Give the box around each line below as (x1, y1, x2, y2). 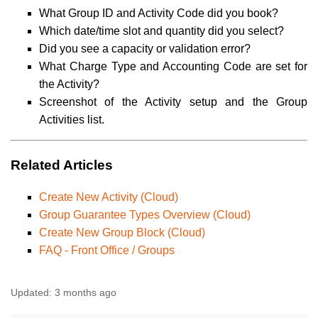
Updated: (11, 287, 52, 299)
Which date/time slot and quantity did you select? (39, 24, 284, 37)
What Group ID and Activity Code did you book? (39, 6, 278, 19)
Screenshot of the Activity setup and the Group (39, 95, 307, 108)
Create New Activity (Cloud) (39, 191, 178, 204)
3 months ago (55, 287, 116, 299)
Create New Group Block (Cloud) (39, 226, 205, 239)
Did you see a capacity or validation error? (39, 42, 251, 55)
